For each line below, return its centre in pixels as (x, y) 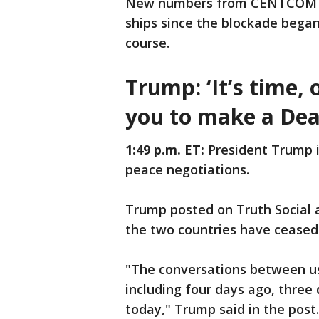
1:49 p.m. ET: (167, 150)
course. (147, 43)
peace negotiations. (189, 170)
